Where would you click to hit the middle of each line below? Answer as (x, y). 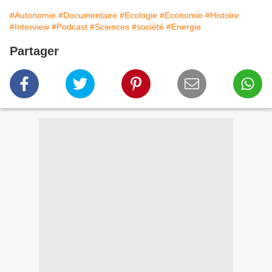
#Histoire (222, 15)
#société (148, 27)
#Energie (184, 27)
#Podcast (70, 27)
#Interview (29, 27)
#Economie (181, 15)
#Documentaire (88, 15)
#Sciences (110, 27)
